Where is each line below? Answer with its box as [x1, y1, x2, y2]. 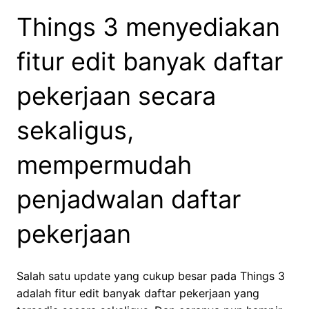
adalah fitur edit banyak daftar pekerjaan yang [17, 286, 259, 301]
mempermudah [17, 150, 192, 181]
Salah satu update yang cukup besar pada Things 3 [17, 269, 285, 283]
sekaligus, [17, 115, 134, 146]
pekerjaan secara [17, 81, 216, 112]
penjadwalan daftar [17, 184, 241, 215]
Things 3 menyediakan [17, 12, 280, 43]
